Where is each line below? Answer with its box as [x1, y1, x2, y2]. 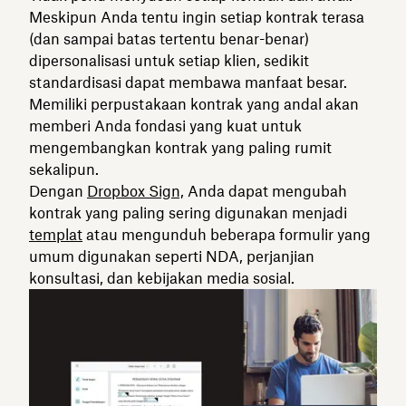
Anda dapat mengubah [184, 181, 347, 200]
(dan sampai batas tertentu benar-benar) [29, 29, 309, 48]
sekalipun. [29, 159, 99, 179]
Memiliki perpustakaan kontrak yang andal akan [29, 94, 359, 113]
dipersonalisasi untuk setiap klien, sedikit [29, 51, 309, 70]
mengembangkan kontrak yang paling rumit [29, 138, 332, 157]
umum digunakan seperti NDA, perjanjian [29, 246, 314, 266]
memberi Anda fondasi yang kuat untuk [29, 116, 302, 135]
